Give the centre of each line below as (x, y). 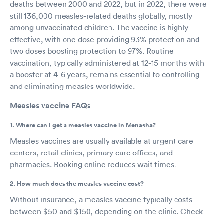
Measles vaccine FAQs (50, 105)
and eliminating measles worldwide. (72, 86)
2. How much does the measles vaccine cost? (77, 184)
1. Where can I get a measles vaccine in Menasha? (83, 125)
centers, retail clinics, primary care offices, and (91, 152)
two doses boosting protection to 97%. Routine (92, 51)
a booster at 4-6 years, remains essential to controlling (105, 74)
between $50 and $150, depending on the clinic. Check (106, 211)
